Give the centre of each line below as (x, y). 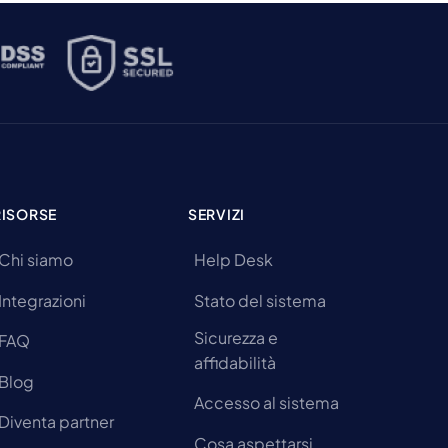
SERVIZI (216, 213)
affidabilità (235, 362)
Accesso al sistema (266, 403)
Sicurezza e (236, 337)
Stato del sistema (260, 300)
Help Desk (233, 260)
